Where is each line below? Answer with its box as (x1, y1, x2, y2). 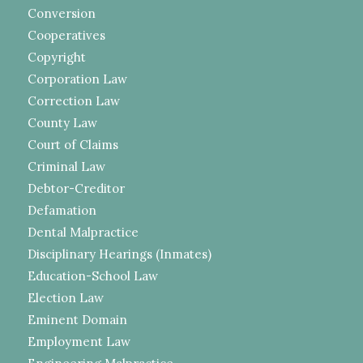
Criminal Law (27, 158, 105, 174)
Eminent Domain (27, 311, 127, 327)
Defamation (27, 202, 96, 218)
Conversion (27, 5, 96, 21)
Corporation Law (27, 70, 127, 87)
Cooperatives (27, 27, 105, 43)
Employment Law (27, 333, 130, 349)
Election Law (27, 289, 104, 305)
